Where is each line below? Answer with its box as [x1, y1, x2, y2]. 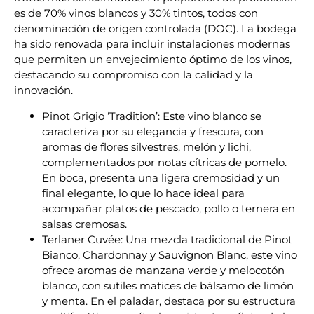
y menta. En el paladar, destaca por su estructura [42, 294, 296, 308]
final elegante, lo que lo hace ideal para [42, 186, 245, 200]
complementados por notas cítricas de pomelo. [42, 155, 287, 169]
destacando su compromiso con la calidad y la [14, 68, 253, 82]
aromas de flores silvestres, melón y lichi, [42, 139, 251, 153]
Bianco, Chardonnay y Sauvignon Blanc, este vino [42, 247, 297, 261]
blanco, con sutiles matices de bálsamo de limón [42, 278, 294, 292]
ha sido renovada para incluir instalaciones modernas [14, 37, 290, 51]
